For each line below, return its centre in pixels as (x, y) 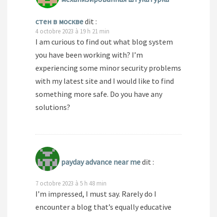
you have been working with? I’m (89, 55)
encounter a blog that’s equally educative (103, 207)
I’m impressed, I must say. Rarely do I (96, 194)
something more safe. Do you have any (99, 94)
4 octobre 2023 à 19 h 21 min (72, 31)
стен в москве (59, 22)
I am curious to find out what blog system (104, 42)
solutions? (53, 107)
